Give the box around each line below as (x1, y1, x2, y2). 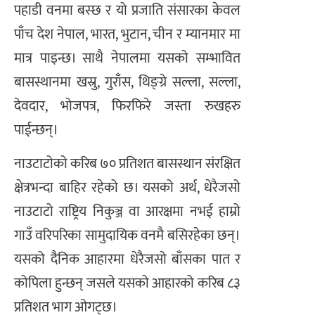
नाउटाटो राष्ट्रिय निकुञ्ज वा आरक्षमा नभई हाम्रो (14, 200, 240, 224)
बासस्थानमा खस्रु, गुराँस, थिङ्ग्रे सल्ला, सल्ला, (14, 70, 240, 94)
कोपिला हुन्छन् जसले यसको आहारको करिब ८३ (14, 271, 240, 296)
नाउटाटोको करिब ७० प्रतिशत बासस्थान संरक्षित (14, 152, 240, 176)
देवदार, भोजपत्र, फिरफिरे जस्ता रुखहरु (14, 94, 240, 118)
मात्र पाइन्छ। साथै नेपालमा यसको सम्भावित (14, 46, 240, 70)
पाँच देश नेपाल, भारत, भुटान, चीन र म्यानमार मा (14, 22, 240, 46)
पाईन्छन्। (14, 117, 58, 142)
